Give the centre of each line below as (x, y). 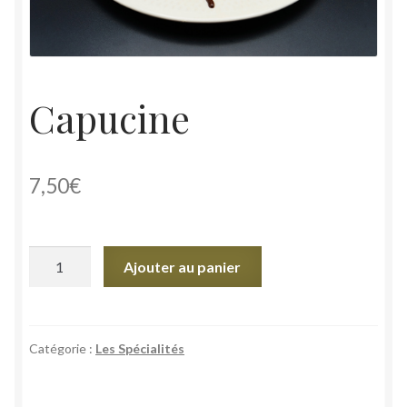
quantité (54, 257)
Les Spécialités (140, 348)
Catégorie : (62, 348)
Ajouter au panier (183, 266)
